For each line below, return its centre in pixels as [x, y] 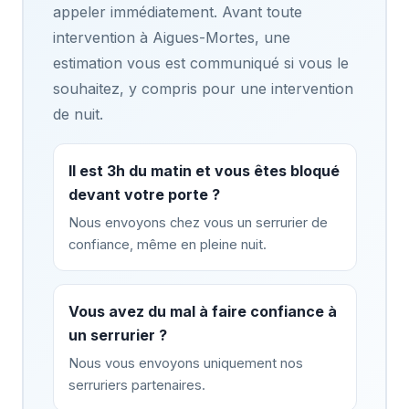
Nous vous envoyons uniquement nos [185, 363]
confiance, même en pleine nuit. [167, 244]
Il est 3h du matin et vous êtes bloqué [204, 170]
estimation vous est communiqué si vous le [200, 63]
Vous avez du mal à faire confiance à [202, 311]
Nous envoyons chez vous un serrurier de [198, 222]
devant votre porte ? [144, 194]
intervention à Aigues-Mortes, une [171, 37]
